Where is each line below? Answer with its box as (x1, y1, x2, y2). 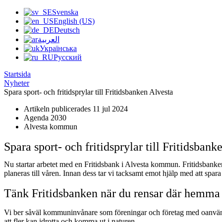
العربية (38, 35, 59, 44)
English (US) (54, 17, 95, 26)
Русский (54, 53, 82, 62)
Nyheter (4, 79, 29, 88)
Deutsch (54, 26, 80, 35)
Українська (40, 44, 77, 53)
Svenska (52, 8, 78, 17)
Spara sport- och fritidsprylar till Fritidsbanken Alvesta (4, 88, 173, 97)
